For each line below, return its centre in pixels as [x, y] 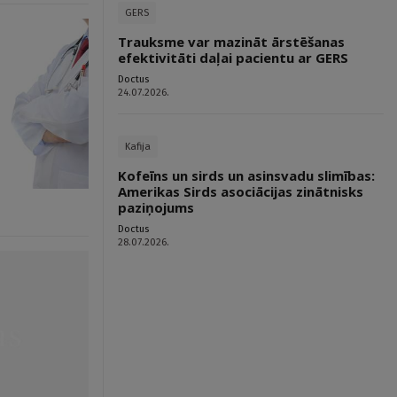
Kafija [138, 147]
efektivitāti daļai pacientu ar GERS [233, 58]
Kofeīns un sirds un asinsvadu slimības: [246, 176]
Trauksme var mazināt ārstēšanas [231, 42]
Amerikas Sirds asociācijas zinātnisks [241, 192]
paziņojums [156, 208]
